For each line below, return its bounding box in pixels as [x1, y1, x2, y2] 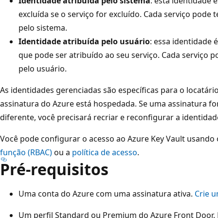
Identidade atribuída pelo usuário [18, 36, 150, 47]
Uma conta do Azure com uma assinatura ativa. [18, 188, 195, 199]
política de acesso [72, 146, 137, 158]
